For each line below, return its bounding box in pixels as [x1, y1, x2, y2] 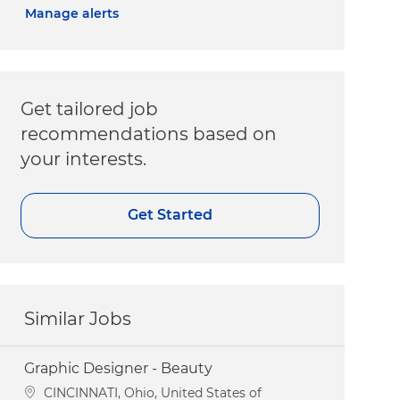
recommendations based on [21, 122, 278, 145]
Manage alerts [25, 4, 120, 21]
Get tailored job [21, 97, 159, 120]
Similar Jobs [24, 307, 132, 329]
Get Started [128, 206, 213, 224]
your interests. [21, 147, 147, 170]
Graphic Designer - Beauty [24, 359, 213, 377]
